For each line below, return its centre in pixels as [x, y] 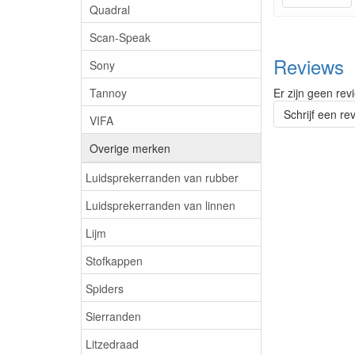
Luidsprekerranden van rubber [162, 177]
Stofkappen [114, 260]
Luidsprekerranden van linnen [160, 205]
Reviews [309, 66]
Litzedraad [112, 344]
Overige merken [130, 148]
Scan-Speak [120, 37]
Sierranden [113, 316]
